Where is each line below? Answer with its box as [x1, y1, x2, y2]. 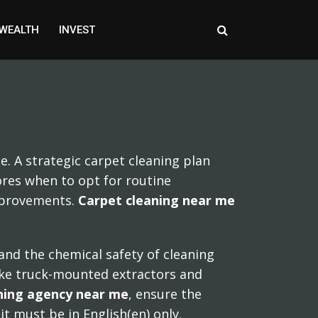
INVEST [59, 23, 95, 36]
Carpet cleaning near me [78, 192, 235, 209]
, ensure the [128, 285, 202, 302]
